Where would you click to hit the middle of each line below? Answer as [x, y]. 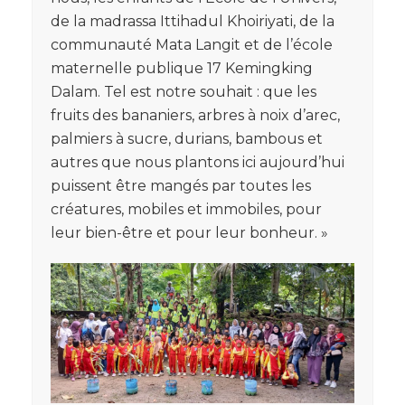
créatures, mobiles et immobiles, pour [186, 209]
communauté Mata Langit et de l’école [192, 44]
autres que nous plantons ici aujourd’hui [198, 162]
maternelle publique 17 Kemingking [182, 68]
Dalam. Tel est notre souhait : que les [184, 91]
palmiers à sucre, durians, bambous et [187, 138]
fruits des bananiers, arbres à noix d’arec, [195, 115]
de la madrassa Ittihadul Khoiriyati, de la [193, 21]
